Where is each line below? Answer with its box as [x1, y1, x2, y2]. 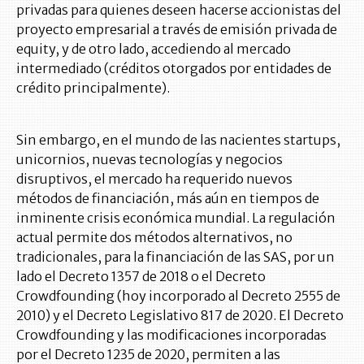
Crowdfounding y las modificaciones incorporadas [16, 327, 327, 344]
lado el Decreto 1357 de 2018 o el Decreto [16, 268, 266, 285]
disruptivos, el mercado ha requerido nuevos [16, 171, 292, 188]
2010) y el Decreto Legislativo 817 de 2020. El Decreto [16, 307, 344, 324]
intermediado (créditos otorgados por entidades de [16, 60, 331, 77]
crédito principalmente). [16, 80, 170, 97]
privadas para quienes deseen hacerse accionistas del [16, 2, 341, 19]
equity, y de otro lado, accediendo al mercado [16, 41, 291, 58]
